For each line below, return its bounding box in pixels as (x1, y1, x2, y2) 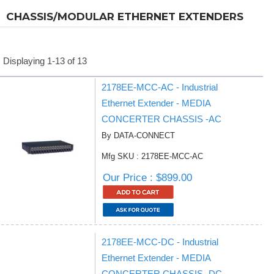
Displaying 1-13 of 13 (3, 56, 87, 66)
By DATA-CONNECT (102, 131, 175, 140)
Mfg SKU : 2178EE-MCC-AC (102, 152, 203, 161)
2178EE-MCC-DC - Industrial (102, 237, 218, 247)
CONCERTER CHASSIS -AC (102, 114, 221, 124)
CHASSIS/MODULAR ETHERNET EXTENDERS (6, 10, 243, 23)
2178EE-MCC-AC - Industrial (102, 82, 218, 92)
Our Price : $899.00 (103, 172, 192, 183)
